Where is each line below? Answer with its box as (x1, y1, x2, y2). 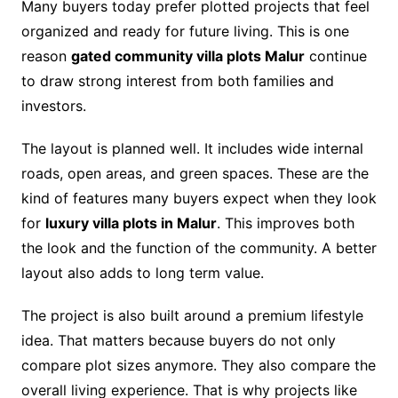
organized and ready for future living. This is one (20, 22, 349, 41)
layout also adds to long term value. (20, 264, 264, 283)
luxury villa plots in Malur (44, 214, 217, 233)
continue (304, 47, 367, 66)
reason (20, 47, 71, 66)
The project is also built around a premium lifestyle (20, 306, 363, 325)
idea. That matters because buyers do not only (20, 331, 336, 350)
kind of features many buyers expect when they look (20, 189, 377, 208)
